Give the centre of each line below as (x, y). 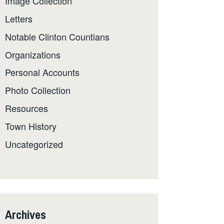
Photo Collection (38, 90)
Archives (25, 214)
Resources (26, 108)
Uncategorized (34, 144)
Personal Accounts (42, 72)
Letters (19, 19)
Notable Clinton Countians (57, 36)
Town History (31, 126)
